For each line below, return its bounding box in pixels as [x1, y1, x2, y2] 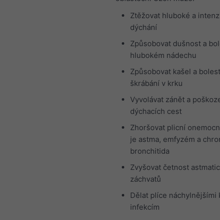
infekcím [130, 202, 160, 212]
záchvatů [130, 174, 161, 184]
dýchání [130, 22, 157, 32]
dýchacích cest [130, 106, 182, 116]
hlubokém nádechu [130, 50, 196, 60]
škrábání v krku [130, 78, 183, 88]
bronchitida [130, 146, 169, 156]
